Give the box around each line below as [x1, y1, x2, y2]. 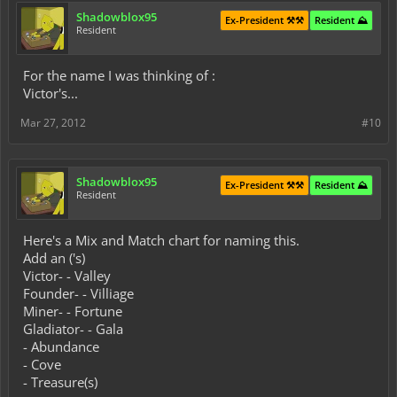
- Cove [23, 355, 61, 373]
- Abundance [23, 338, 99, 355]
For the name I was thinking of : [23, 66, 215, 84]
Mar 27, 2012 [20, 115, 86, 130]
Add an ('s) [23, 249, 85, 267]
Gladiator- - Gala [23, 320, 123, 338]
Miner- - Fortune [23, 302, 122, 320]
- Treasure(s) [23, 373, 97, 391]
